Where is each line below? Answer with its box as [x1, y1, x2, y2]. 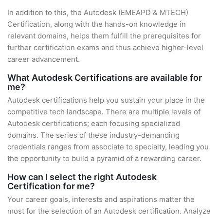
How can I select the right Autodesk [7, 172, 157, 182]
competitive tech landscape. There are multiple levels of [7, 107, 200, 116]
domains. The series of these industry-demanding [7, 130, 180, 140]
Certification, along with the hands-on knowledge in [7, 19, 186, 29]
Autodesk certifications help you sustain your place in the [7, 95, 205, 105]
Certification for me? [7, 181, 95, 191]
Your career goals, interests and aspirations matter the [7, 195, 195, 204]
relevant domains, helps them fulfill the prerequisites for [7, 31, 201, 40]
